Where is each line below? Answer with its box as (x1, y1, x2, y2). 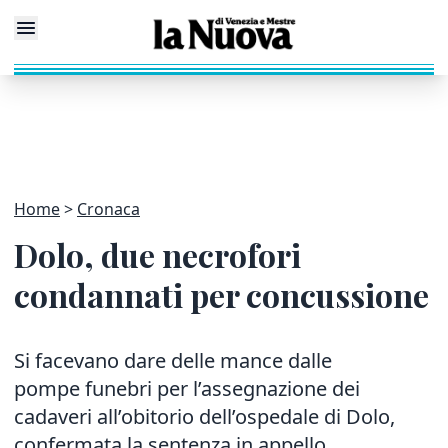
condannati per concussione (14, 273, 429, 316)
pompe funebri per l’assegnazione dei (14, 375, 360, 402)
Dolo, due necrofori (14, 233, 301, 276)
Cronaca (77, 198, 140, 220)
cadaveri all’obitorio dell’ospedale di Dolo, (14, 403, 395, 430)
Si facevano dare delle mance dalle (14, 347, 332, 374)
